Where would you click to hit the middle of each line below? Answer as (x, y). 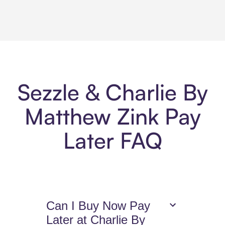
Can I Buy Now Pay (98, 206)
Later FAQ (113, 141)
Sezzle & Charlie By (113, 92)
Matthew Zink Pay (113, 117)
